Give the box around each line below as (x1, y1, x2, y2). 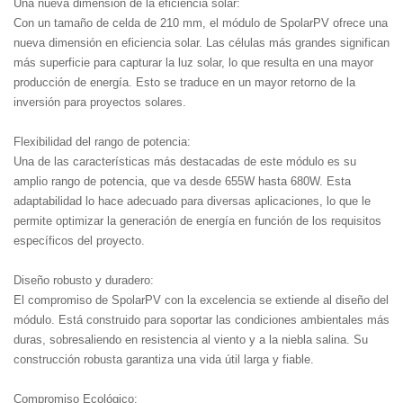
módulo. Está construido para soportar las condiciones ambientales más (13, 312, 390, 327)
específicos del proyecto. (13, 233, 145, 247)
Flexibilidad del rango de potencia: (13, 134, 191, 148)
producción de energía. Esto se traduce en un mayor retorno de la (13, 75, 355, 89)
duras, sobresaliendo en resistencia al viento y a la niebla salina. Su (13, 332, 368, 346)
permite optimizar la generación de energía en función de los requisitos (13, 213, 381, 228)
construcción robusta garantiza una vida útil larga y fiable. (13, 352, 314, 366)
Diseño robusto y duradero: (13, 273, 154, 287)
